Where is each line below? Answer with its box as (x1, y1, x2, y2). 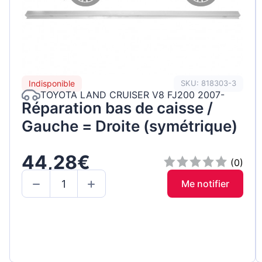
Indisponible (29, 78, 75, 89)
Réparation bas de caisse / (22, 98, 213, 117)
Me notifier (181, 178, 230, 190)
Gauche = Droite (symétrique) (22, 116, 237, 135)
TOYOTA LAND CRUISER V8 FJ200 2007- (40, 89, 225, 101)
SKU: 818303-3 (181, 78, 237, 88)
